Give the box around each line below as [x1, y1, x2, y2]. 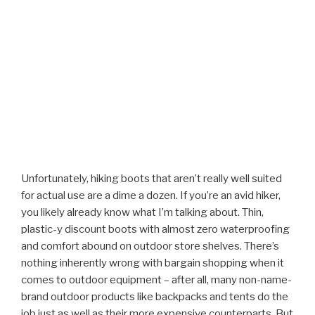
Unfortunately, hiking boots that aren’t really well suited [21, 172, 282, 185]
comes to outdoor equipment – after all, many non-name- [21, 273, 292, 286]
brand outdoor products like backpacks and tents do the [21, 290, 288, 303]
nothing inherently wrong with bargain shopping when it [21, 256, 284, 269]
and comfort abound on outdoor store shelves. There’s [21, 239, 279, 252]
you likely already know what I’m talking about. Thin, [21, 205, 264, 219]
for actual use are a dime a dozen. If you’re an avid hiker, [21, 188, 281, 202]
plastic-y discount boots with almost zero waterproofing [21, 222, 290, 236]
